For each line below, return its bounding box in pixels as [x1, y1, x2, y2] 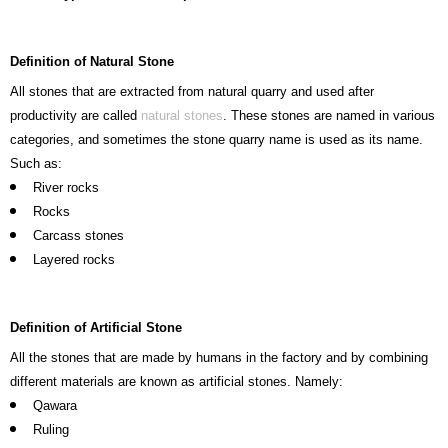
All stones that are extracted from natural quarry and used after [10, 84, 374, 100]
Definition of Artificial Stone [10, 320, 182, 336]
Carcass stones [33, 228, 124, 244]
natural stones [141, 108, 223, 124]
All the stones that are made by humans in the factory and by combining [10, 350, 428, 366]
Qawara [33, 398, 77, 414]
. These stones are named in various [223, 108, 435, 124]
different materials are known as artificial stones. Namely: [10, 374, 343, 390]
